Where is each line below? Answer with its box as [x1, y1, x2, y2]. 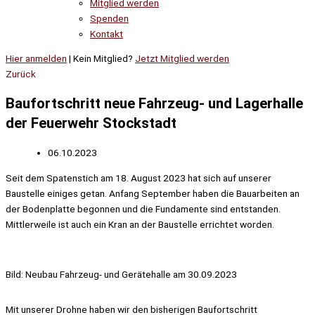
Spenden [90, 12, 129, 24]
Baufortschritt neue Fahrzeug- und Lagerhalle [6, 95, 303, 112]
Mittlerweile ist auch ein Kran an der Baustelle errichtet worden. [6, 219, 274, 231]
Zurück [6, 68, 36, 80]
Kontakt [90, 27, 123, 39]
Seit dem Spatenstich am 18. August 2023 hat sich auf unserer [6, 172, 271, 184]
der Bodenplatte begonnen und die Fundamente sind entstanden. [6, 203, 281, 215]
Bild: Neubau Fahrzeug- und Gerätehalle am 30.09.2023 [6, 269, 237, 281]
